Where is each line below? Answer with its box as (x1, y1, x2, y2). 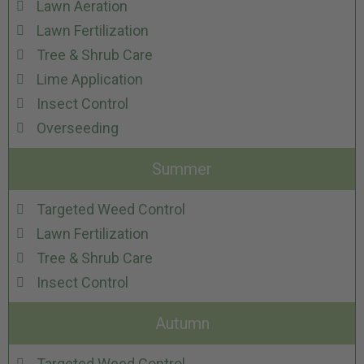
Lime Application (37, 71, 143, 89)
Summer (152, 159, 212, 180)
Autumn (154, 314, 210, 334)
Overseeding (37, 119, 119, 137)
